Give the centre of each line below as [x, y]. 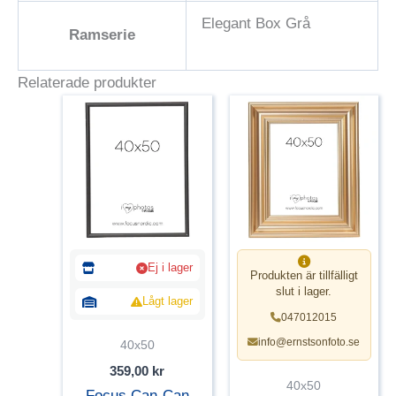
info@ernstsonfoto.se [309, 342]
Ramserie [102, 34]
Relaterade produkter [87, 82]
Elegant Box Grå [256, 23]
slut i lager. [304, 292]
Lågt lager [167, 301]
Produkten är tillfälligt [304, 276]
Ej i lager [170, 268]
